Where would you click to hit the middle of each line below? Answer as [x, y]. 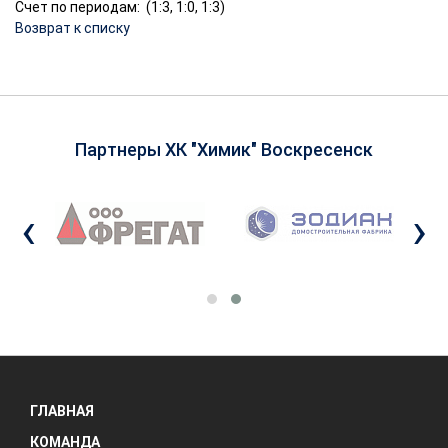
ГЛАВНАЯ [62, 410]
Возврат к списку [72, 27]
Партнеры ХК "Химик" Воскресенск [224, 149]
